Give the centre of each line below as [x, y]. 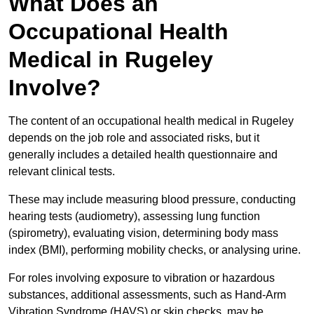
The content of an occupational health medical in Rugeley [151, 121]
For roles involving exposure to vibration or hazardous [142, 278]
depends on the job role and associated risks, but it [134, 138]
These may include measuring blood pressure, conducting [152, 200]
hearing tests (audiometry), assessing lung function [134, 217]
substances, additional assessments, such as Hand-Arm [147, 295]
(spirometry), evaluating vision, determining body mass [143, 233]
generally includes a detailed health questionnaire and [143, 155]
